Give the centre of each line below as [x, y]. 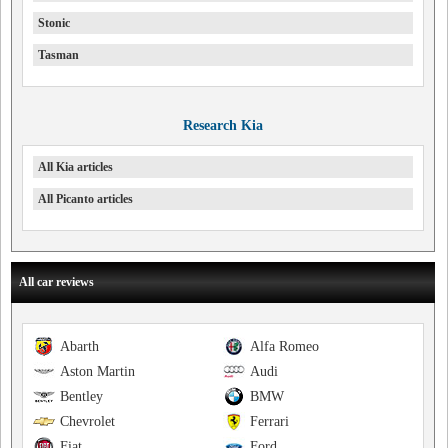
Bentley [81, 396]
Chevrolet [87, 421]
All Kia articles [75, 167]
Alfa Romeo [284, 346]
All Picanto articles [85, 199]
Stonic [54, 23]
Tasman [58, 55]
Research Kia [222, 125]
